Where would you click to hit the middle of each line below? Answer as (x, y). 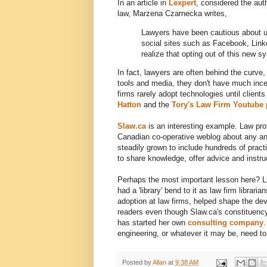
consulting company (226, 222)
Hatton (129, 104)
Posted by (137, 262)
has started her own (153, 222)
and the (156, 104)
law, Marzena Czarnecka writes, (172, 14)
